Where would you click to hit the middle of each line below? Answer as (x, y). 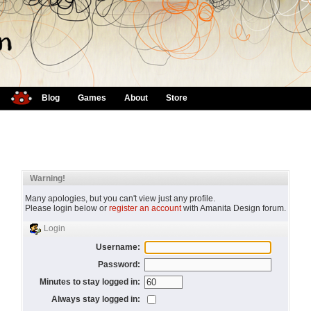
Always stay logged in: (95, 299)
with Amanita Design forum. (233, 208)
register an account (145, 208)
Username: (118, 247)
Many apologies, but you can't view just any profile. (120, 199)
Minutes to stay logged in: (90, 282)
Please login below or (67, 208)
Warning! (47, 178)
